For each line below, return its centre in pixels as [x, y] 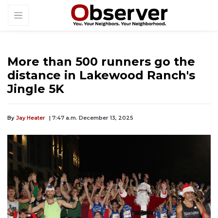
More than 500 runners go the [101, 62]
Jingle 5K [36, 89]
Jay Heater [31, 118]
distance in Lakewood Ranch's [101, 75]
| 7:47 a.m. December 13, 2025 [91, 118]
